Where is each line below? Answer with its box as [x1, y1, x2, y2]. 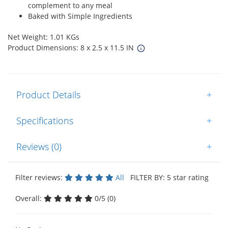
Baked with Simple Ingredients [28, 11, 132, 21]
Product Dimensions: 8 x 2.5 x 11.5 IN [8, 43, 136, 53]
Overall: [15, 193, 44, 204]
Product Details [16, 89, 80, 101]
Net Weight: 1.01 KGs [8, 32, 79, 42]
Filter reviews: [15, 173, 65, 183]
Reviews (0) [16, 140, 62, 153]
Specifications [16, 115, 73, 127]
